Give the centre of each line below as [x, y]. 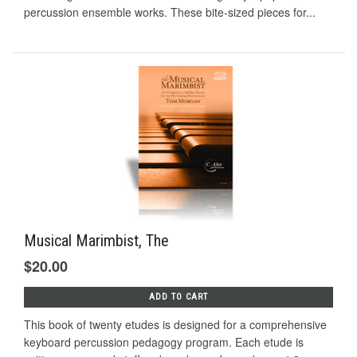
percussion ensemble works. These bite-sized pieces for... [170, 12]
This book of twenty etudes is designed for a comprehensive [175, 325]
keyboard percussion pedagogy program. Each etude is [164, 342]
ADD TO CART [178, 297]
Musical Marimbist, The [96, 241]
